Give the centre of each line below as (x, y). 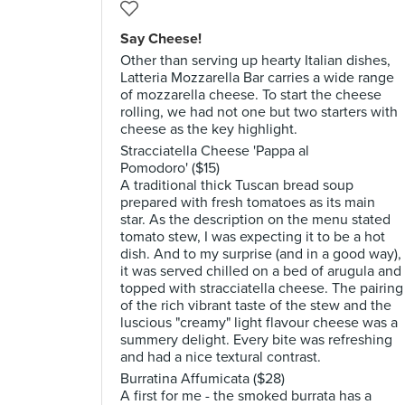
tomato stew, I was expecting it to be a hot (253, 237)
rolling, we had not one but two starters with (259, 112)
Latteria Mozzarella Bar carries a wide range (257, 78)
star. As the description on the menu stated (255, 220)
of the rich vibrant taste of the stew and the (256, 306)
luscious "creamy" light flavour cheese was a (259, 323)
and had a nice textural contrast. (221, 357)
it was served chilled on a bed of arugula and (261, 271)
